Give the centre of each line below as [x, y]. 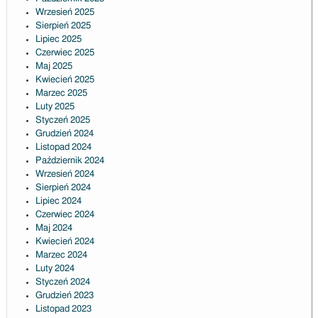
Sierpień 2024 [63, 188]
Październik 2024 [70, 161]
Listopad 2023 [63, 309]
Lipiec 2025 [58, 40]
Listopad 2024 [63, 148]
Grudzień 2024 [64, 134]
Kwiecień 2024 [65, 242]
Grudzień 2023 [64, 296]
